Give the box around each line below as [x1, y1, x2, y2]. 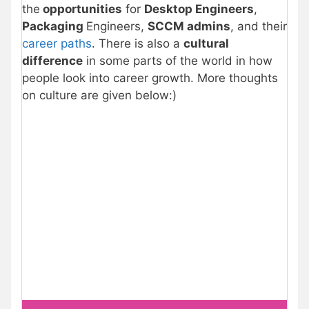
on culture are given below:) [22, 88, 177, 103]
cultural [183, 37, 229, 51]
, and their [230, 19, 287, 34]
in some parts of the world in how [83, 54, 272, 68]
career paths [22, 37, 92, 51]
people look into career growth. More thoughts [22, 71, 278, 86]
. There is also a [92, 37, 183, 51]
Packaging [22, 19, 86, 34]
